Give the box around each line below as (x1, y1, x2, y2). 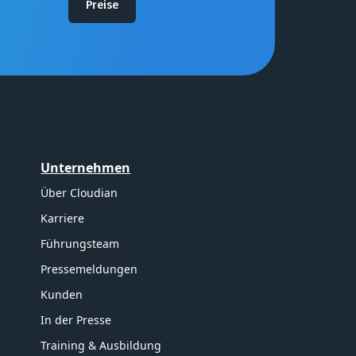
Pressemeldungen (41, 261, 138, 277)
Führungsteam (41, 235, 120, 251)
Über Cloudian (41, 184, 118, 200)
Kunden (41, 286, 83, 302)
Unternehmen (41, 158, 131, 176)
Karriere (41, 210, 85, 226)
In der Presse (41, 311, 112, 327)
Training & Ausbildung (41, 337, 162, 353)
